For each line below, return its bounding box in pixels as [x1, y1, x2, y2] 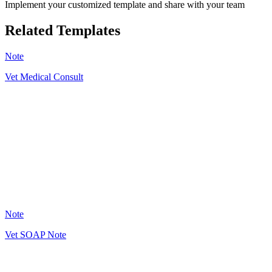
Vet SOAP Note [5, 229, 66, 240]
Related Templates [5, 22, 120, 39]
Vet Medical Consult [5, 72, 83, 83]
